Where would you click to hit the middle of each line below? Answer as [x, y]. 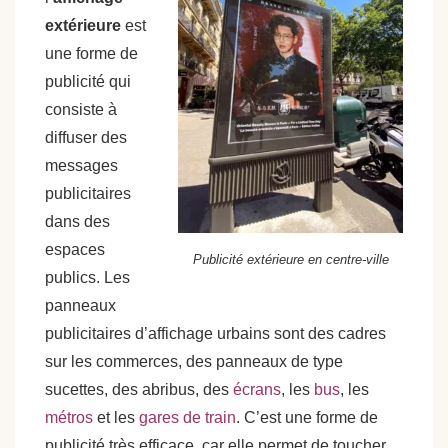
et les [116, 417]
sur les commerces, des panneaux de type [194, 361]
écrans [257, 389]
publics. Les [87, 277]
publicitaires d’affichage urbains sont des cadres [215, 333]
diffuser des [86, 137]
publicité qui [88, 81]
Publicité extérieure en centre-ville [290, 259]
